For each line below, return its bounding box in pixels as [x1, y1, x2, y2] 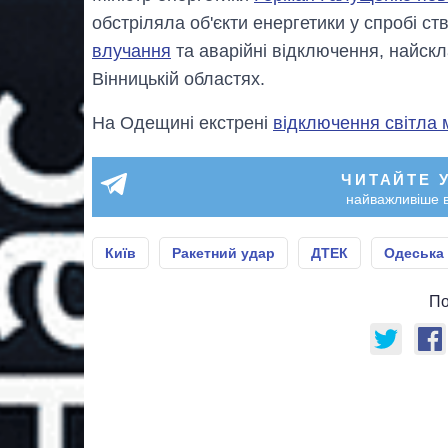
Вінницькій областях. [92, 69, 265, 90]
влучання [92, 41, 171, 62]
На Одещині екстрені [92, 113, 273, 134]
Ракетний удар [172, 245, 275, 262]
